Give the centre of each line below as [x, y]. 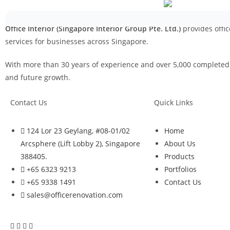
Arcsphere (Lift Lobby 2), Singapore [80, 143]
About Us [180, 143]
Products [179, 156]
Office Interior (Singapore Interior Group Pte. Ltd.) [93, 28]
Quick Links [174, 102]
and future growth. [38, 77]
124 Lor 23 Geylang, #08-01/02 [78, 130]
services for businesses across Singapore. [77, 41]
